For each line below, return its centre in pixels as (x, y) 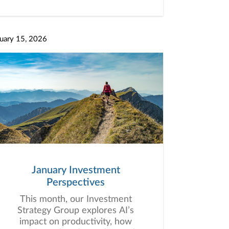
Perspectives (76, 182)
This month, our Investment (76, 199)
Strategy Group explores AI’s (76, 211)
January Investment (76, 170)
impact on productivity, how (76, 222)
